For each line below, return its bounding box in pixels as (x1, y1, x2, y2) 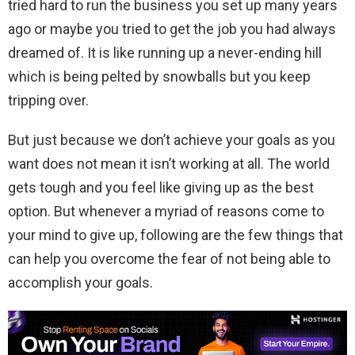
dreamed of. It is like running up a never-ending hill (8, 44, 322, 62)
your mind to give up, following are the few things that (8, 227, 343, 244)
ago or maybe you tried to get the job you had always (8, 21, 336, 38)
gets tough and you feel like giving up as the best (8, 179, 314, 197)
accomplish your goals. (8, 274, 153, 292)
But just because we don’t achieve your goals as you (8, 132, 335, 149)
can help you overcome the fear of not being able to (8, 250, 330, 268)
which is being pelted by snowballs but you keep (8, 68, 311, 86)
